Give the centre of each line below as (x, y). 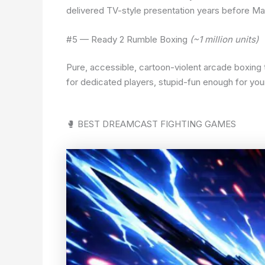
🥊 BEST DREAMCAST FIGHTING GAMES (151, 124)
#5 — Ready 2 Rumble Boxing (128, 39)
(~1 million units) (224, 39)
